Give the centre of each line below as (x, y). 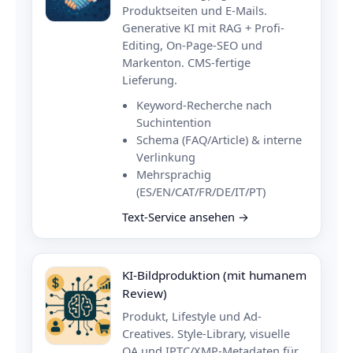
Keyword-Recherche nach (204, 105)
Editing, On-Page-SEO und (192, 45)
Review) (145, 294)
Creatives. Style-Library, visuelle (206, 334)
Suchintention (174, 123)
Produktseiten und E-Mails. (195, 11)
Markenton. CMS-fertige (186, 63)
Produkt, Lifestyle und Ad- (192, 316)
